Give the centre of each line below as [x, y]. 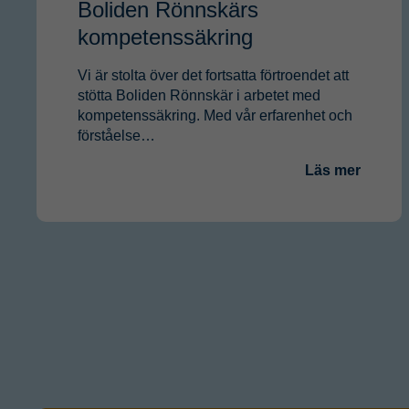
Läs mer [333, 170]
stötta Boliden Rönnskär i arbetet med [199, 95]
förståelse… [116, 135]
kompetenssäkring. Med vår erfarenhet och [215, 115]
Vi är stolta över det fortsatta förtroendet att [213, 75]
